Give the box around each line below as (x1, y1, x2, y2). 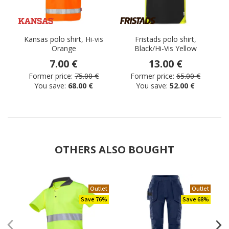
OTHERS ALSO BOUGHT (55, 143, 174, 156)
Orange (51, 43, 76, 53)
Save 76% (81, 195, 107, 204)
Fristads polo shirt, (134, 34, 196, 44)
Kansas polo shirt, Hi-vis (24, 34, 103, 44)
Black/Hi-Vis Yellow (134, 43, 197, 53)
